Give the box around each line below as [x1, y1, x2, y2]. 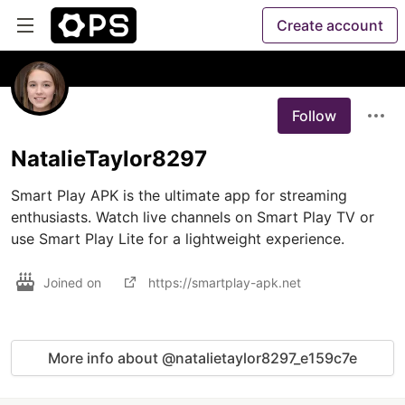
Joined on [43, 274, 105, 290]
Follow [292, 107, 336, 125]
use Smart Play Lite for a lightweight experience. [11, 230, 349, 248]
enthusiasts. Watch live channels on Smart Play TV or [11, 208, 374, 226]
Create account [277, 16, 383, 34]
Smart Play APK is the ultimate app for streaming [11, 186, 347, 204]
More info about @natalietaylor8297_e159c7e [48, 349, 357, 367]
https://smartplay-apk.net [148, 274, 301, 290]
